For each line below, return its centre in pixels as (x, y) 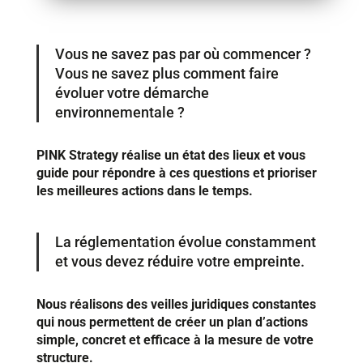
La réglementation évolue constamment (185, 243)
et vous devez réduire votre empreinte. (179, 262)
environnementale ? (120, 113)
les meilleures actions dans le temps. (144, 191)
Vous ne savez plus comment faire (167, 74)
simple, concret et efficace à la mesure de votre (175, 340)
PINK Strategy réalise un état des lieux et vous (171, 156)
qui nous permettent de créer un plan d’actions (172, 322)
